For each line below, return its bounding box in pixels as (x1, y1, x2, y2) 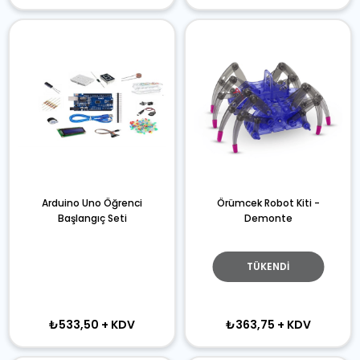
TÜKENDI (247, 260, 289, 273)
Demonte (243, 211, 292, 225)
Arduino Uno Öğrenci (42, 196, 142, 210)
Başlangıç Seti (57, 211, 127, 225)
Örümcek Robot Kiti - (216, 196, 320, 210)
